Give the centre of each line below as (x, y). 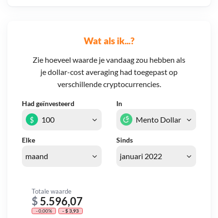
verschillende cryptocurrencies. (109, 84)
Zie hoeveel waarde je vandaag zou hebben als (109, 60)
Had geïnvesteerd (48, 104)
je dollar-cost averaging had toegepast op (109, 72)
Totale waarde (52, 191)
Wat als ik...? (109, 40)
